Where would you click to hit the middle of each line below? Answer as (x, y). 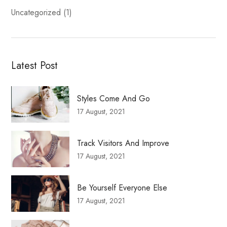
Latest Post (35, 66)
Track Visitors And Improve (123, 143)
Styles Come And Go (114, 98)
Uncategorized (36, 13)
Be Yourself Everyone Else (122, 187)
